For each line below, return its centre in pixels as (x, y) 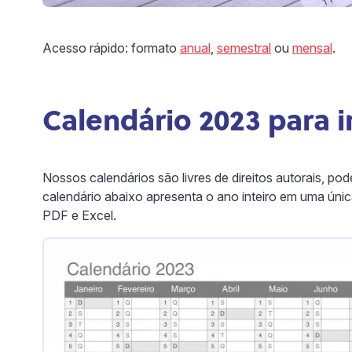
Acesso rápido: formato (111, 48)
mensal (312, 48)
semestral (244, 48)
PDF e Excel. (79, 215)
